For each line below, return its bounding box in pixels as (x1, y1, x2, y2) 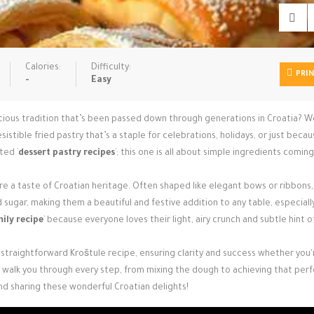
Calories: (25, 63, 61, 73)
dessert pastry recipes (18, 149, 115, 158)
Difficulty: (91, 63, 131, 73)
